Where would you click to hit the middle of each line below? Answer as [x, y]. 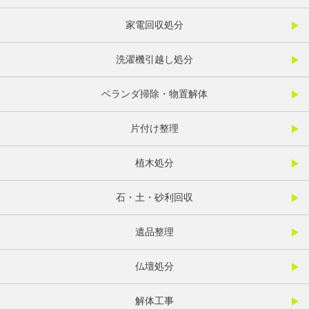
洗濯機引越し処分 [154, 60]
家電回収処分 [154, 25]
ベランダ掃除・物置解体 [154, 94]
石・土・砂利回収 [154, 198]
